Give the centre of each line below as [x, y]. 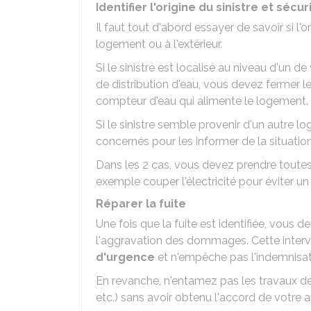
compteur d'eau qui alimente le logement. [202, 101]
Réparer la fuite [141, 204]
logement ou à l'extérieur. [159, 44]
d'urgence [125, 257]
